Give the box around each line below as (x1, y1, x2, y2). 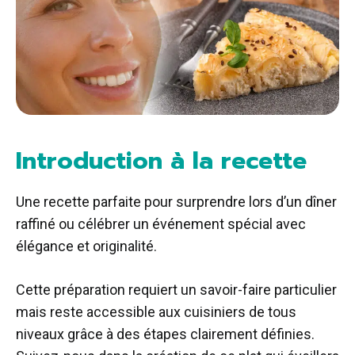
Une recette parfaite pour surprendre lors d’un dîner (16, 193, 337, 211)
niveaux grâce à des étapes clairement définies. (16, 326, 315, 343)
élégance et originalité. (16, 238, 157, 255)
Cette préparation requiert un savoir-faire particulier (16, 281, 337, 299)
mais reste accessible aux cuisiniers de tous (16, 303, 296, 321)
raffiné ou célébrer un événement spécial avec (16, 216, 306, 233)
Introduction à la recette (16, 143, 315, 180)
